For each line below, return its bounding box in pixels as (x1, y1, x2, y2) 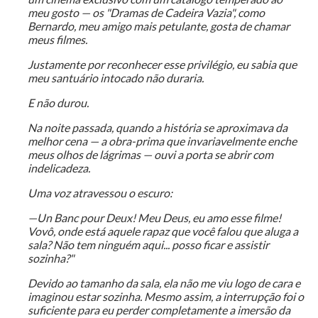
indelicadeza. (27, 161, 90, 175)
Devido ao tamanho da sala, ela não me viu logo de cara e (27, 276, 300, 290)
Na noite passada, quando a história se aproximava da (27, 121, 287, 135)
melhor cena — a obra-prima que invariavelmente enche (27, 134, 297, 148)
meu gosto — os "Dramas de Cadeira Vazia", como (27, 6, 265, 20)
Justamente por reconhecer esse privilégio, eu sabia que (27, 57, 297, 72)
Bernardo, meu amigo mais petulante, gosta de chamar (27, 19, 290, 33)
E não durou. (27, 96, 89, 110)
